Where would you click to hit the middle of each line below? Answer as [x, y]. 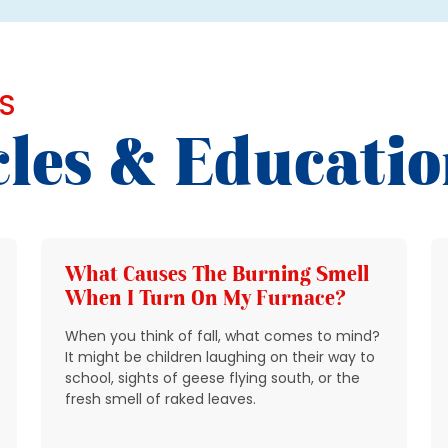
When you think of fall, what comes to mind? [223, 336]
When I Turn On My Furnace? [206, 298]
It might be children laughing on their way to [220, 357]
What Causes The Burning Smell [217, 274]
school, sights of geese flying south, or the [213, 378]
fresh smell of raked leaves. [163, 399]
